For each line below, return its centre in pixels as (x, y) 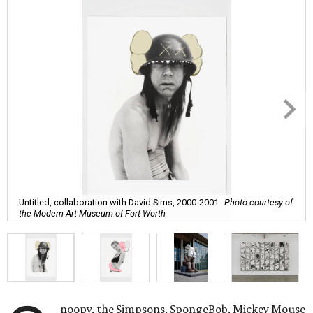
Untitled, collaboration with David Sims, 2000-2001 (119, 202)
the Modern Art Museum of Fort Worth (92, 213)
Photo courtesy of (259, 202)
